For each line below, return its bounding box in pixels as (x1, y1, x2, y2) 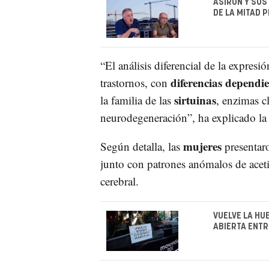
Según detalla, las (100, 138, 183, 154)
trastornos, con (100, 74, 171, 90)
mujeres (183, 138, 222, 154)
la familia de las (100, 92, 174, 107)
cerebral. (100, 173, 139, 189)
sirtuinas (174, 91, 216, 108)
